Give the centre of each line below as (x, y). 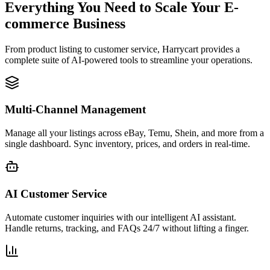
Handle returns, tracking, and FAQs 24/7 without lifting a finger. (127, 228)
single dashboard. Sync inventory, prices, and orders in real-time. (127, 144)
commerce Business (65, 23)
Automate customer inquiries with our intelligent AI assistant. (121, 217)
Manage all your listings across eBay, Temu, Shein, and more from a (134, 133)
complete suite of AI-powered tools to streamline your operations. (129, 60)
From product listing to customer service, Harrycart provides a (122, 49)
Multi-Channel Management (75, 110)
